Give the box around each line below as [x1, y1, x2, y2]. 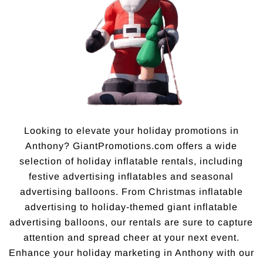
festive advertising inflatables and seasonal [29, 171, 234, 182]
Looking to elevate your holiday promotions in [23, 126, 239, 136]
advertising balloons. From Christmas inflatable [19, 187, 243, 197]
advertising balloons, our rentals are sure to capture [9, 217, 254, 228]
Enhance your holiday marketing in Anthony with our [8, 248, 254, 258]
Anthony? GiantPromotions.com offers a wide [25, 141, 238, 151]
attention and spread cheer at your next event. [23, 232, 240, 243]
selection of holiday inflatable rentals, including [19, 156, 244, 167]
